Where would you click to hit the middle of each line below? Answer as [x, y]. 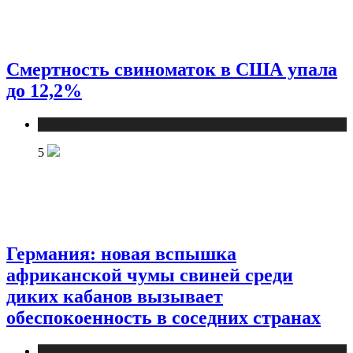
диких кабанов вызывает [115, 297]
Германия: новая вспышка [121, 254]
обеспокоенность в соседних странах [163, 318]
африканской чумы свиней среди [150, 275]
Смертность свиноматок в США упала [172, 70]
